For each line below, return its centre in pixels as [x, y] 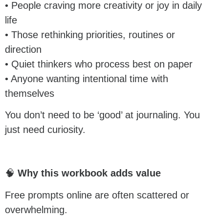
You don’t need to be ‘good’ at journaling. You [102, 115]
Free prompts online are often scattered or [97, 195]
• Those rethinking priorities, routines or [90, 35]
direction [23, 50]
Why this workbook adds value [89, 173]
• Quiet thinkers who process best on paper [99, 64]
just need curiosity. [45, 130]
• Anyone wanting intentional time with [87, 79]
